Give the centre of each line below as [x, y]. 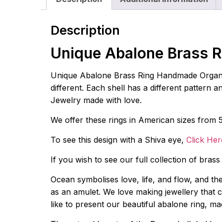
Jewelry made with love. [96, 100]
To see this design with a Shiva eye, [118, 139]
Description [85, 30]
